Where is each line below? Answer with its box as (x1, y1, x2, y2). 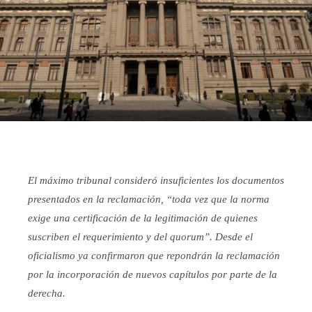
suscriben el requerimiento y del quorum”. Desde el (28, 231, 253, 243)
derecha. (28, 288, 65, 299)
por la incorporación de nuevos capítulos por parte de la (28, 269, 277, 281)
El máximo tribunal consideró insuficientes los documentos (28, 175, 284, 187)
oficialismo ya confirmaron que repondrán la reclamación (28, 250, 280, 262)
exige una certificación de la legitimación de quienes (28, 212, 258, 224)
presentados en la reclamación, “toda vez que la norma (28, 194, 270, 205)
